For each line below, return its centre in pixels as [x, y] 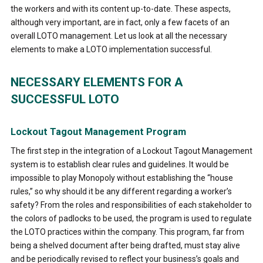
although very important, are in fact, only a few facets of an [120, 22]
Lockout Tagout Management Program [98, 131]
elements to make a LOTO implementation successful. [111, 49]
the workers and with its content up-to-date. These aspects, [120, 9]
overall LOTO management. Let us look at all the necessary [119, 36]
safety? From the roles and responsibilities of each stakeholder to [131, 205]
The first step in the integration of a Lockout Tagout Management [131, 151]
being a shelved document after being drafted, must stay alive [125, 245]
